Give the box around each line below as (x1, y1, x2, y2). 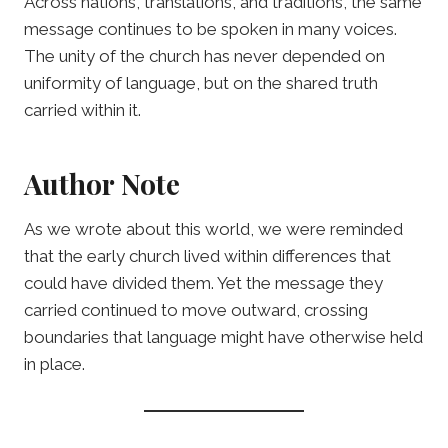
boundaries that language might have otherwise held (24, 327, 423, 348)
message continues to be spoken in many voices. (24, 19, 397, 40)
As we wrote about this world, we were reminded (24, 219, 403, 240)
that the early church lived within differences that (24, 246, 391, 267)
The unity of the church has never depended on (24, 46, 385, 67)
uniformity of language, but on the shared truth (24, 73, 378, 94)
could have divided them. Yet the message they (24, 273, 383, 294)
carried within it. (24, 100, 141, 121)
